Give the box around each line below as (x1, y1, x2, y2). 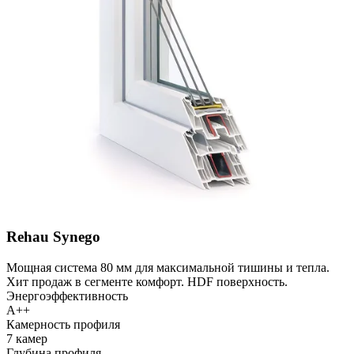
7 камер (6, 331, 47, 345)
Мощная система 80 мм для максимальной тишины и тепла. (6, 260, 330, 274)
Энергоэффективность (6, 288, 128, 303)
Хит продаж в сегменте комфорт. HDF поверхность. (6, 274, 288, 288)
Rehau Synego (6, 228, 100, 246)
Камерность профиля (6, 317, 120, 331)
